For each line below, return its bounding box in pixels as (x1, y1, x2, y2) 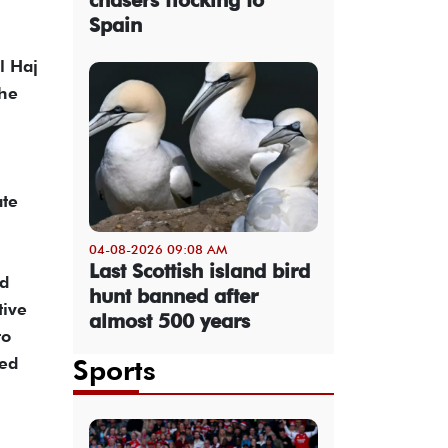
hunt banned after (89, 283, 258, 308)
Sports (73, 352, 156, 387)
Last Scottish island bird (89, 258, 310, 283)
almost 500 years (89, 308, 250, 333)
